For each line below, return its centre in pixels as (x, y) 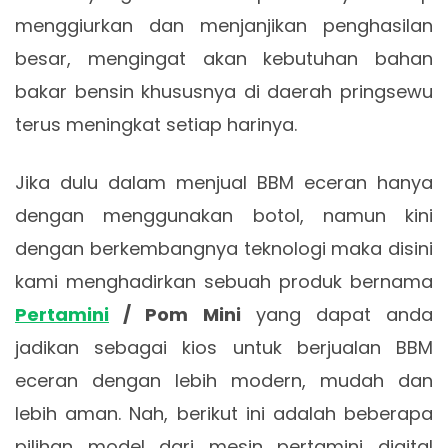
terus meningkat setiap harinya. (156, 124)
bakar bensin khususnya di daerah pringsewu (224, 91)
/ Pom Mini (175, 314)
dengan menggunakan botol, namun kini (224, 215)
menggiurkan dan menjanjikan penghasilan (224, 25)
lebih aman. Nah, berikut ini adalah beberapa (224, 413)
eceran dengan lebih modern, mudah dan (224, 380)
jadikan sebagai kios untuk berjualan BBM (224, 347)
